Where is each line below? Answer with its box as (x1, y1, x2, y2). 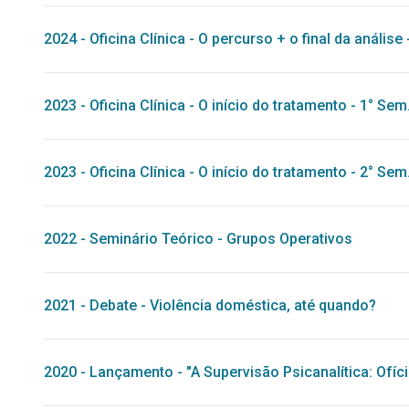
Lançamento (89, 363, 173, 381)
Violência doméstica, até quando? (150, 297, 376, 314)
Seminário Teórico (89, 230, 214, 247)
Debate (89, 297, 137, 314)
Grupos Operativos (226, 230, 352, 247)
